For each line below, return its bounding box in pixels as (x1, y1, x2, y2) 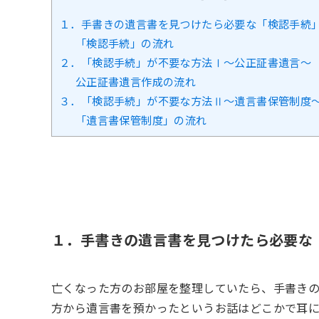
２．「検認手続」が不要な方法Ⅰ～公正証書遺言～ (59, 53, 312, 70)
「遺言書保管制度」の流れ (75, 111, 207, 127)
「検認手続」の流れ (75, 34, 174, 51)
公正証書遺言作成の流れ (75, 73, 197, 89)
